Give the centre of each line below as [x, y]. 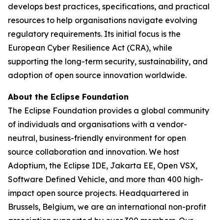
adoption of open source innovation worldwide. [97, 75]
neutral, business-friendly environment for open [97, 138]
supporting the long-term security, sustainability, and [108, 61]
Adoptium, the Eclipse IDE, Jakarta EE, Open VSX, [103, 165]
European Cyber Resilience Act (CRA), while [90, 48]
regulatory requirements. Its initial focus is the [94, 34]
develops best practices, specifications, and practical [109, 6]
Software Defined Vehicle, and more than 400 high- [106, 179]
